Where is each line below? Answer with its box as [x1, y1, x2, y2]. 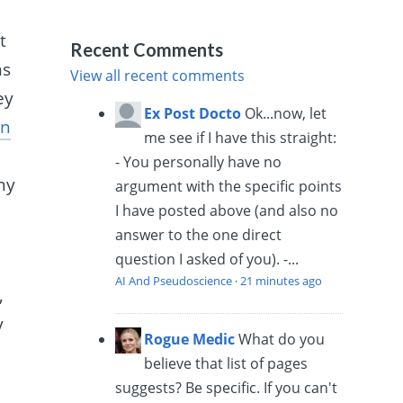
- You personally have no [115, 151, 282, 172]
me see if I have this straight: [144, 127, 337, 148]
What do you [238, 328, 326, 349]
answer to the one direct [115, 224, 282, 245]
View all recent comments [70, 65, 246, 85]
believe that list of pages [144, 353, 309, 373]
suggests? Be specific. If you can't [115, 377, 338, 398]
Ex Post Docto [144, 103, 242, 123]
